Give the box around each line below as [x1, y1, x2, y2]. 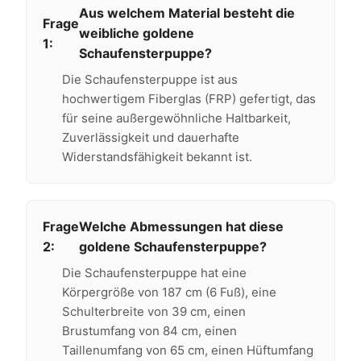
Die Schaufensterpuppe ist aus [61, 72, 238, 87]
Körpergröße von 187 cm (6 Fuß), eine [61, 284, 276, 300]
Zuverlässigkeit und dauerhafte [61, 130, 239, 145]
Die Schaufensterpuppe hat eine [61, 265, 247, 280]
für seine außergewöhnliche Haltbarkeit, [61, 110, 291, 126]
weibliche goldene [78, 25, 194, 41]
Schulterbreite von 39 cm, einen [61, 304, 246, 319]
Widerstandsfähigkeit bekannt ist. [61, 149, 252, 164]
